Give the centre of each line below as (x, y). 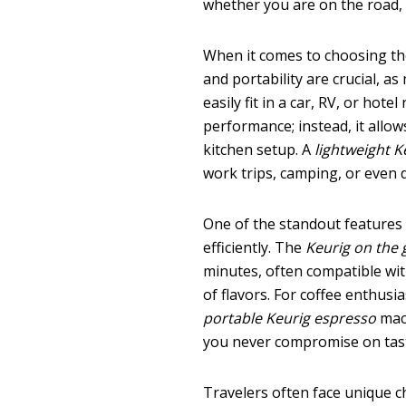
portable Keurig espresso (290, 318)
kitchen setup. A (259, 149)
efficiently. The (255, 247)
